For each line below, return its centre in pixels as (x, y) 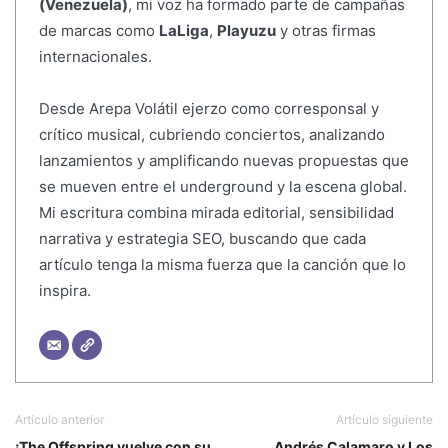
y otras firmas (325, 30)
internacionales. (95, 56)
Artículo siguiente (384, 420)
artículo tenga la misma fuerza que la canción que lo (222, 264)
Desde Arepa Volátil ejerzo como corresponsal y (208, 108)
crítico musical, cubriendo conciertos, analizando (211, 134)
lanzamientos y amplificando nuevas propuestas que (223, 160)
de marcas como (98, 30)
